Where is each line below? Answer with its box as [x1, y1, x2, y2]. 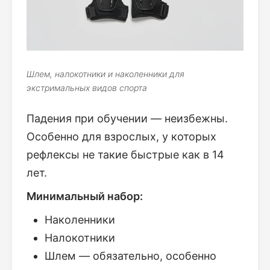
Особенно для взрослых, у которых [27, 130, 216, 143]
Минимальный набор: [27, 190, 143, 203]
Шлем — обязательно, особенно [45, 250, 216, 263]
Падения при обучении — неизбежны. [27, 112, 228, 125]
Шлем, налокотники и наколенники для [27, 69, 184, 80]
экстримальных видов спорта [27, 83, 147, 93]
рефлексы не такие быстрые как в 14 [27, 148, 224, 162]
